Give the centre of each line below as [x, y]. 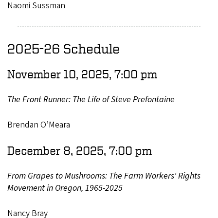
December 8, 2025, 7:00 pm [80, 150]
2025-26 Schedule [64, 48]
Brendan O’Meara [39, 125]
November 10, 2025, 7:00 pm [82, 74]
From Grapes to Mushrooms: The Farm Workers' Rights [104, 176]
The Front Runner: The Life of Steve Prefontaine [91, 99]
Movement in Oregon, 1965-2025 [65, 188]
